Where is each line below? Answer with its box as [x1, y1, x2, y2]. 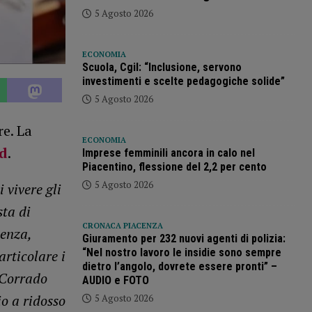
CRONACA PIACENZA [81, 221, 163, 231]
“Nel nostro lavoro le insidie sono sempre [81, 246, 281, 260]
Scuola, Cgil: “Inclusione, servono [81, 61, 242, 75]
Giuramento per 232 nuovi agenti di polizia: [81, 232, 286, 246]
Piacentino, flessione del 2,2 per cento [81, 160, 267, 174]
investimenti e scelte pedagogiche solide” [81, 75, 285, 88]
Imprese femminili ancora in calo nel [81, 146, 255, 160]
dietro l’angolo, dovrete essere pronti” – [81, 260, 277, 274]
